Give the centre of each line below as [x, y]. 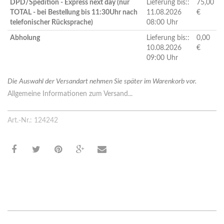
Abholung [25, 38]
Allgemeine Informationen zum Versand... [70, 94]
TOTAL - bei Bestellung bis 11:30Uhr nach [74, 13]
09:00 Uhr [162, 58]
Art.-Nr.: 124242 [33, 121]
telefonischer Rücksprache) [51, 23]
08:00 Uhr [162, 23]
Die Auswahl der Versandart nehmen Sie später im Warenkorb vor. [102, 82]
